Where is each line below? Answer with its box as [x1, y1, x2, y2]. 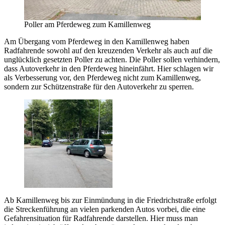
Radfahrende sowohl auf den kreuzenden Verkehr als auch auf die [4, 46, 212, 55]
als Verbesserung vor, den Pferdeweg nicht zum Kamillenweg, [4, 73, 201, 82]
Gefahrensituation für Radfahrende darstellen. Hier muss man [4, 214, 198, 223]
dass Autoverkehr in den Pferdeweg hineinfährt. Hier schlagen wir [4, 64, 213, 73]
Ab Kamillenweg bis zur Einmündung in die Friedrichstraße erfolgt [4, 196, 216, 205]
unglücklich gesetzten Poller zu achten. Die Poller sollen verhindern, [4, 55, 220, 64]
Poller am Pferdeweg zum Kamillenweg [24, 20, 151, 29]
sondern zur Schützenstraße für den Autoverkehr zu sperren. [4, 82, 194, 91]
